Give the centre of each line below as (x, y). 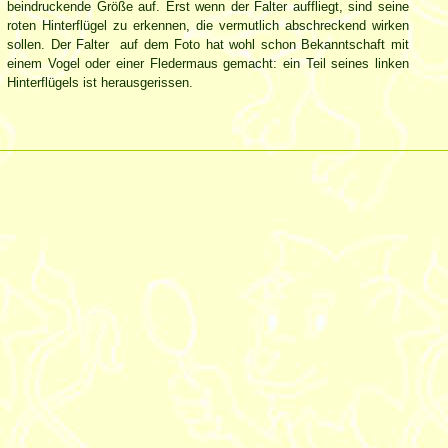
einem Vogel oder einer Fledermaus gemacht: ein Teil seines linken (208, 63)
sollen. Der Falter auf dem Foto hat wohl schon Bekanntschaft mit (208, 44)
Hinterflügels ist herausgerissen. (100, 82)
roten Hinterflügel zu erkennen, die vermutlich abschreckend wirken (208, 25)
